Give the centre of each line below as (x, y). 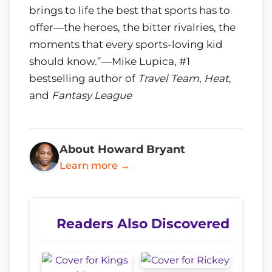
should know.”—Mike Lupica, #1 (110, 61)
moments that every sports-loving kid (126, 44)
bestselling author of (83, 78)
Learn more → (95, 165)
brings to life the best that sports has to (130, 10)
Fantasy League (92, 95)
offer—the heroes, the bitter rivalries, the (132, 27)
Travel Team (168, 78)
